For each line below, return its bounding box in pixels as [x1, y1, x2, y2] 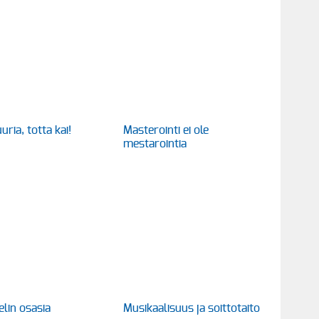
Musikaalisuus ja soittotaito [123, 302, 260, 314]
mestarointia [123, 137, 187, 150]
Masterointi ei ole [123, 124, 209, 136]
